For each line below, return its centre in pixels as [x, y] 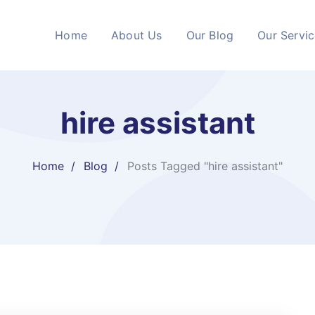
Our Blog [210, 35]
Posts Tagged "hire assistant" [205, 166]
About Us [136, 35]
